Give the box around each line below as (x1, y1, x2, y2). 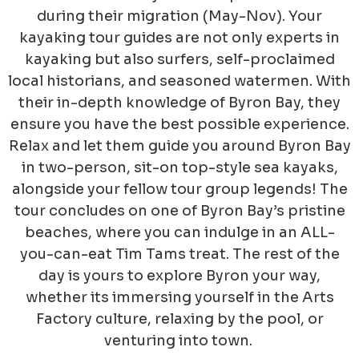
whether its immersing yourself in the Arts (25, 288, 334, 307)
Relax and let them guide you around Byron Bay (8, 137, 351, 155)
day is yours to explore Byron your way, (38, 267, 321, 285)
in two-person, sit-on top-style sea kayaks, (21, 159, 338, 177)
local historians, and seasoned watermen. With (8, 72, 351, 91)
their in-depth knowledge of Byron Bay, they (18, 94, 341, 112)
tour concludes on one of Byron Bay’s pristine (14, 202, 345, 220)
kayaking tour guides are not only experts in (19, 29, 340, 47)
